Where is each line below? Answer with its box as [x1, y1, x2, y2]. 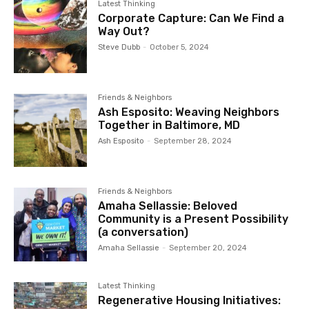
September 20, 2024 [169, 243, 248, 253]
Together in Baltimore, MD [98, 119, 241, 132]
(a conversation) [98, 226, 189, 239]
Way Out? [98, 25, 150, 39]
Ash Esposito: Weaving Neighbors [98, 106, 280, 119]
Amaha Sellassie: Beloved [98, 199, 238, 213]
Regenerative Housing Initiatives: [98, 293, 281, 307]
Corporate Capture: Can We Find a [98, 12, 285, 26]
